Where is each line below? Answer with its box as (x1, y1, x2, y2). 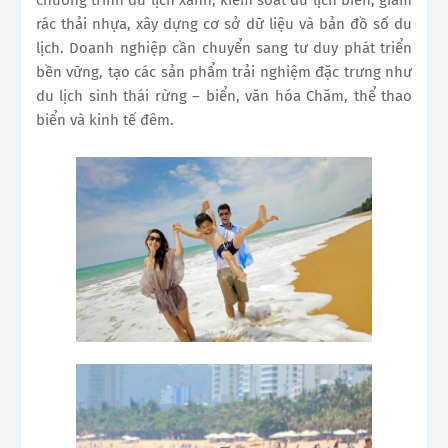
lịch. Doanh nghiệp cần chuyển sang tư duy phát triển (36, 39, 412, 58)
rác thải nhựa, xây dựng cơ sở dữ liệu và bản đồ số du (36, 15, 412, 34)
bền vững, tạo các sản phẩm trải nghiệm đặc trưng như (36, 63, 412, 82)
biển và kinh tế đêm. (36, 111, 174, 130)
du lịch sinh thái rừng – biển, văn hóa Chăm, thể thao (36, 87, 412, 106)
